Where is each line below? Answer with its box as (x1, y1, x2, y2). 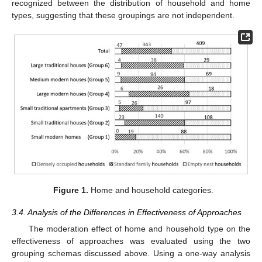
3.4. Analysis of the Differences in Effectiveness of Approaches (12, 208, 242, 218)
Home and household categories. (88, 185, 214, 195)
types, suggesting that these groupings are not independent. (12, 10, 235, 20)
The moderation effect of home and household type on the (28, 224, 250, 234)
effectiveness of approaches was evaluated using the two (12, 236, 250, 246)
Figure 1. (53, 185, 89, 195)
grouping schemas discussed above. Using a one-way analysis (12, 249, 250, 258)
